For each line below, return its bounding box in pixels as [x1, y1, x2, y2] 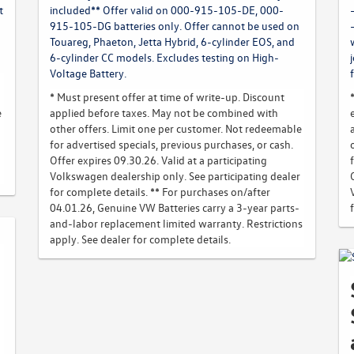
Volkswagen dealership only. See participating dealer [50, 168, 300, 183]
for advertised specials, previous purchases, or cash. [50, 137, 293, 152]
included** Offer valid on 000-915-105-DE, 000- [50, 2, 284, 17]
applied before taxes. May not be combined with [50, 105, 278, 120]
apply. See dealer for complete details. [50, 232, 231, 247]
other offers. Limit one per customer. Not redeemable [50, 121, 302, 136]
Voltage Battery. [50, 66, 126, 81]
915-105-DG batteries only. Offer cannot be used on [50, 18, 299, 33]
